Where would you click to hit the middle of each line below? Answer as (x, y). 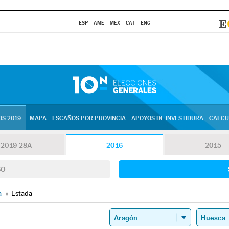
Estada (22, 193)
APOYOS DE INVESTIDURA (167, 118)
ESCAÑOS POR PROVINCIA (89, 118)
